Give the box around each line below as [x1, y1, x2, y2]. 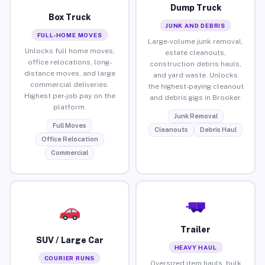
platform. [53, 102, 86, 111]
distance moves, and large [24, 69, 115, 77]
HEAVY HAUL [174, 243, 217, 251]
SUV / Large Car [35, 235, 104, 245]
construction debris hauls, [150, 59, 241, 68]
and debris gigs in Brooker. [149, 93, 242, 102]
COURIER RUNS [44, 254, 95, 261]
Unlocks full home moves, [24, 46, 115, 55]
